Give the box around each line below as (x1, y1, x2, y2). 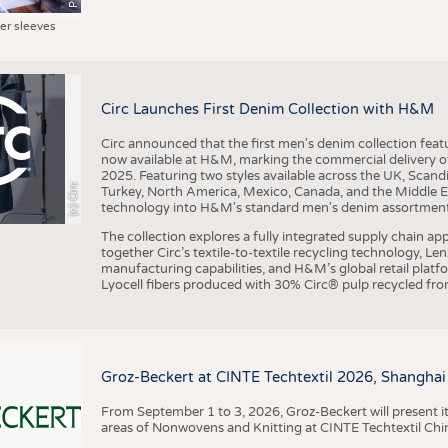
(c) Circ (66, 180, 80, 216)
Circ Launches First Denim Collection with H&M (100, 101, 434, 119)
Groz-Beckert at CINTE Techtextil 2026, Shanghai (100, 368, 446, 386)
